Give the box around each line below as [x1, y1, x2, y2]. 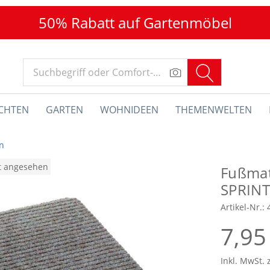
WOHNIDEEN [100, 103, 159, 116]
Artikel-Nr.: [221, 201, 267, 213]
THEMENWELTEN [175, 103, 252, 116]
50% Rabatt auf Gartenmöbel [38, 13, 232, 33]
